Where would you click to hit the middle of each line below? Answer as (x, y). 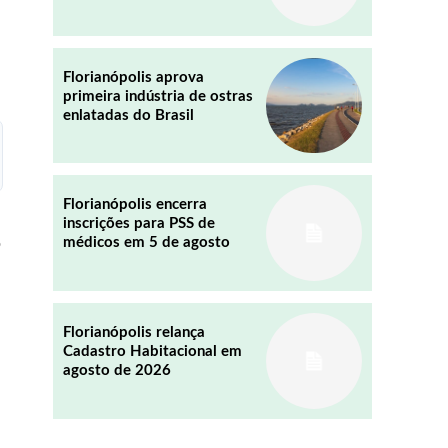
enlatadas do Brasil (128, 115)
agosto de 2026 (116, 371)
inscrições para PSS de (138, 224)
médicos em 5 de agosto (146, 243)
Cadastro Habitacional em (152, 352)
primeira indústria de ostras (157, 96)
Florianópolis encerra (134, 205)
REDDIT (78, 61)
